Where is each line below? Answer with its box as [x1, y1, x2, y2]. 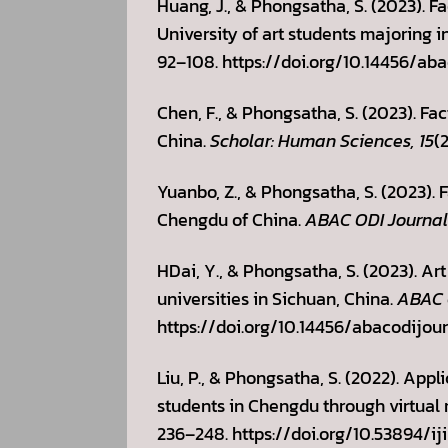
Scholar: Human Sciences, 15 [210, 128, 434, 154]
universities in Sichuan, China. [157, 285, 397, 312]
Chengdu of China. [157, 206, 305, 233]
